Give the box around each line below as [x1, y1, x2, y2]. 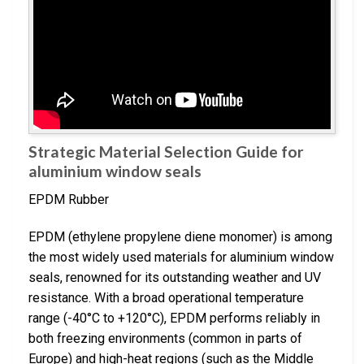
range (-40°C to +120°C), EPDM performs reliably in [28, 310, 320, 326]
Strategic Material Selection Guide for [28, 142, 304, 162]
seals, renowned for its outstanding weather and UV [28, 269, 321, 285]
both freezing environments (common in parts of [28, 330, 302, 346]
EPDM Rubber [28, 191, 109, 207]
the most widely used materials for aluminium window [28, 249, 334, 265]
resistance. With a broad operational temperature [28, 289, 304, 305]
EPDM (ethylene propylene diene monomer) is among [28, 228, 332, 245]
